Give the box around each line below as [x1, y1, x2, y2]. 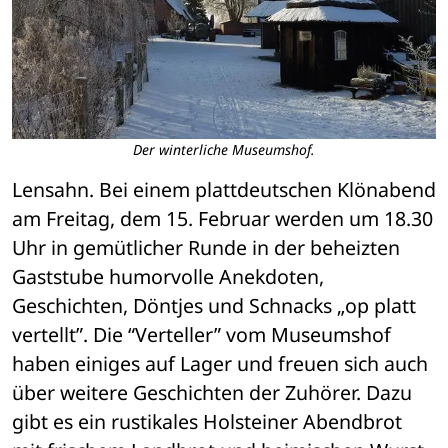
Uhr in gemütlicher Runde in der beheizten [12, 234, 400, 262]
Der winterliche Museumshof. [133, 140, 315, 160]
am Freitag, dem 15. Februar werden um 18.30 [12, 205, 433, 233]
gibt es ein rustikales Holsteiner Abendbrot [12, 408, 402, 436]
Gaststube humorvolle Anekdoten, [12, 263, 324, 291]
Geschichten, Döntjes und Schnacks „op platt [12, 292, 416, 320]
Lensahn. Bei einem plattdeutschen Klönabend [12, 176, 436, 204]
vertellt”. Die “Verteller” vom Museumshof [12, 321, 391, 349]
